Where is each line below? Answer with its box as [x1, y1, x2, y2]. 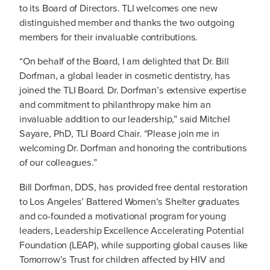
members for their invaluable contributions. [19, 30, 198, 45]
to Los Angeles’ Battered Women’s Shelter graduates [19, 193, 240, 209]
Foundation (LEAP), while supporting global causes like [19, 237, 248, 252]
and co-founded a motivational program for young [19, 208, 226, 223]
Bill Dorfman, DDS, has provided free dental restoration [19, 179, 248, 194]
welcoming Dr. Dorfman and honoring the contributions [19, 140, 247, 155]
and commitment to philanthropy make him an [19, 97, 211, 112]
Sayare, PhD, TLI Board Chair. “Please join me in [19, 126, 219, 141]
